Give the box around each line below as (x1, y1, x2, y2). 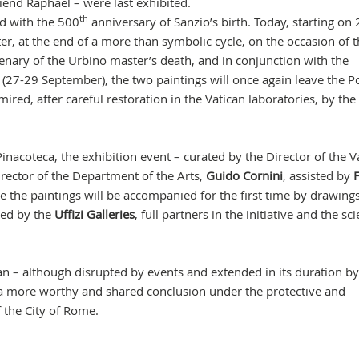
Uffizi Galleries (54, 206, 135, 222)
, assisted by (282, 167, 353, 184)
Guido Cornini (205, 167, 283, 184)
